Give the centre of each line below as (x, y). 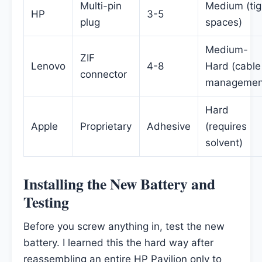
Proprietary (106, 126)
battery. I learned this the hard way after (118, 243)
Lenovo (48, 66)
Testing (46, 201)
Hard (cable (233, 66)
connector (104, 74)
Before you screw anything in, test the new (124, 227)
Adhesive (169, 126)
